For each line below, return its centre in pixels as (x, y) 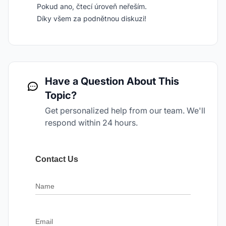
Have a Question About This (112, 81)
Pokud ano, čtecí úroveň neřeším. (92, 6)
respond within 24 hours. (91, 123)
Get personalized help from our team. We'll (125, 110)
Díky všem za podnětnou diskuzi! (92, 18)
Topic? (61, 95)
